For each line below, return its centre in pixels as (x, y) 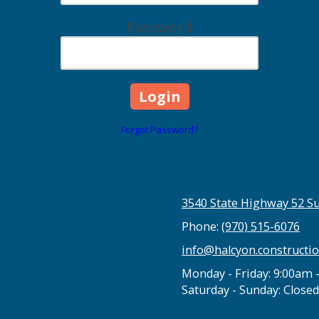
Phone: (202, 226)
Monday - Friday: (226, 273)
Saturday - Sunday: (231, 289)
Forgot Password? (159, 129)
